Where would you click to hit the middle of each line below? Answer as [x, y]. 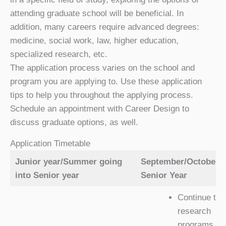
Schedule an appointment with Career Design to [100, 108]
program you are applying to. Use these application [106, 81]
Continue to [199, 197]
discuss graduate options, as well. [74, 122]
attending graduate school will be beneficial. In [97, 13]
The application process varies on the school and [102, 68]
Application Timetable [50, 143]
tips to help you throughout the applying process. [102, 95]
